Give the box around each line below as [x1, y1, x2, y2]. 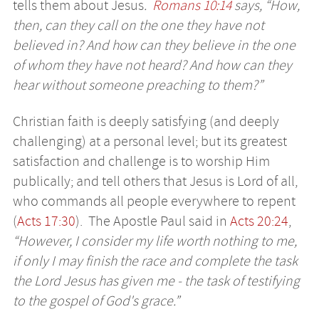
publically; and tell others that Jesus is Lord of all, [12, 172, 298, 190]
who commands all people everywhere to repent [12, 192, 296, 210]
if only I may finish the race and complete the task [12, 251, 298, 270]
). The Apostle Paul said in [75, 211, 230, 230]
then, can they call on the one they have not [12, 16, 264, 35]
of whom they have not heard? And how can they [12, 56, 292, 75]
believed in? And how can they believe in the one [12, 36, 296, 55]
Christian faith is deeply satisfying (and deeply [12, 112, 279, 130]
